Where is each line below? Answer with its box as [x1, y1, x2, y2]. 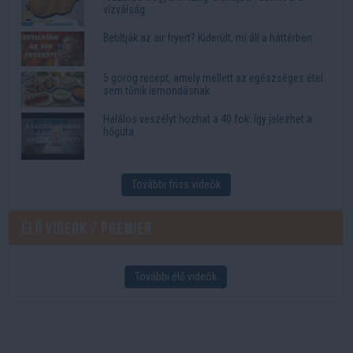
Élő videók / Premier [21, 219, 152, 240]
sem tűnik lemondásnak [103, 84, 210, 98]
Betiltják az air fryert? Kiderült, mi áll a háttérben [103, 31, 312, 44]
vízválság [103, 2, 145, 16]
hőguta [103, 125, 134, 139]
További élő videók [135, 270, 217, 284]
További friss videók [131, 178, 221, 191]
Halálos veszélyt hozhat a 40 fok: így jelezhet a [103, 113, 312, 126]
